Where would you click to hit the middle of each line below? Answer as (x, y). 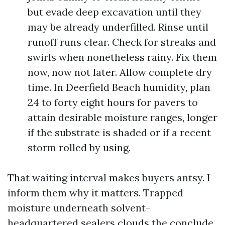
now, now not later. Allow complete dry (120, 72)
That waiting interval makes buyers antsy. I (109, 178)
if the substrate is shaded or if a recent (119, 132)
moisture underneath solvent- (79, 208)
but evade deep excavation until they (115, 12)
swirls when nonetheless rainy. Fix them (122, 57)
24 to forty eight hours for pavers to (113, 102)
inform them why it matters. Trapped (95, 193)
